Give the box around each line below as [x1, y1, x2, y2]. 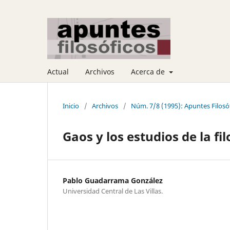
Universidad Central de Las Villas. [63, 186, 163, 196]
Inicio [63, 101, 79, 110]
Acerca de [131, 66, 167, 76]
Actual [47, 66, 69, 76]
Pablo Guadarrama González [63, 175, 163, 185]
